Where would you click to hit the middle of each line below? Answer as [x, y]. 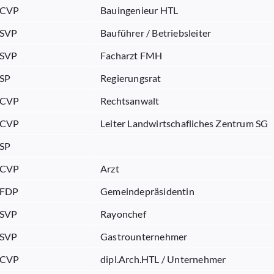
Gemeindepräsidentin [147, 191]
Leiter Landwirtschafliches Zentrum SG [184, 123]
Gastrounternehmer [144, 236]
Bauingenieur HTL [139, 10]
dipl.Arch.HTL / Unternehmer [163, 259]
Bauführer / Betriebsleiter [156, 33]
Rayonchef [123, 214]
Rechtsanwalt [130, 101]
